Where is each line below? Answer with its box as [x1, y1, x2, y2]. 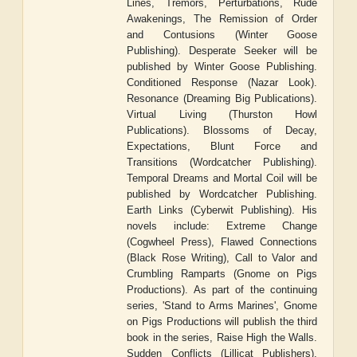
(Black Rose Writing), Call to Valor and [127, 252, 318, 265]
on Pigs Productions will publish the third [127, 316, 318, 328]
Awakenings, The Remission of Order [127, 13, 318, 25]
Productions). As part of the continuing [127, 284, 318, 296]
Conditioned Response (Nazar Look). [127, 76, 318, 89]
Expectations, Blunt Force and [127, 140, 318, 153]
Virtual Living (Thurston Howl [127, 108, 318, 121]
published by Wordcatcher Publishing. [127, 188, 318, 201]
